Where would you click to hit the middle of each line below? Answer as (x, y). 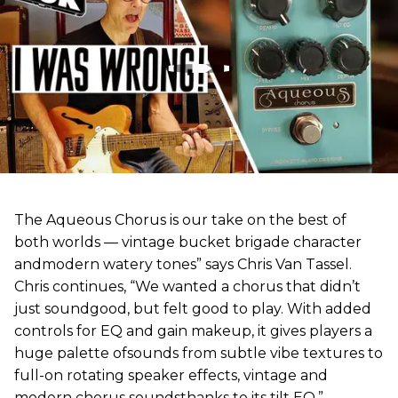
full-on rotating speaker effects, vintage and (171, 375)
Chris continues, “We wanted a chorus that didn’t (187, 286)
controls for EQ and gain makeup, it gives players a (193, 330)
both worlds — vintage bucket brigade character (188, 242)
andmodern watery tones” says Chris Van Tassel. (183, 264)
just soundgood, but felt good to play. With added (193, 308)
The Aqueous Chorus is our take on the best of (180, 219)
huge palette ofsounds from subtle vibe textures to (199, 353)
